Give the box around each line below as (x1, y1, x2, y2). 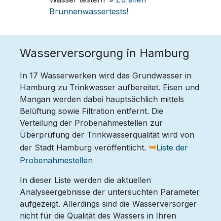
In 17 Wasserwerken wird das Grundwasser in (20, 71, 191, 80)
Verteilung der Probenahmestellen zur (20, 118, 163, 128)
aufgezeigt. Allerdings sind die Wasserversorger (20, 199, 197, 209)
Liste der (156, 143, 188, 152)
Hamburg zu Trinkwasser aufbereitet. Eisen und (20, 82, 199, 92)
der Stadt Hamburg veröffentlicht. (20, 143, 148, 152)
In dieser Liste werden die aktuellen (20, 175, 151, 185)
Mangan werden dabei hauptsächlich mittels (20, 94, 184, 104)
